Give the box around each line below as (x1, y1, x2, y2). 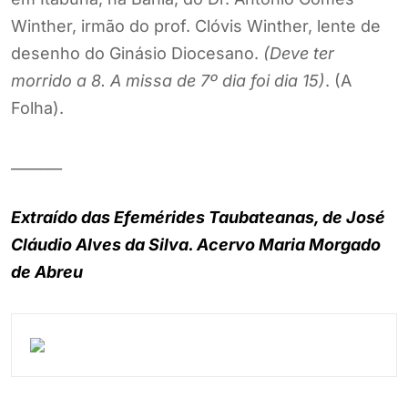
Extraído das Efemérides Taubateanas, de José (11, 207, 385, 227)
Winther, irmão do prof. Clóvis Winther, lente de (11, 15, 381, 36)
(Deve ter (263, 43, 334, 63)
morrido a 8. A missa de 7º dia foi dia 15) (11, 70, 325, 90)
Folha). (11, 97, 64, 117)
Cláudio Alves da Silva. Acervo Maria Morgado (11, 234, 381, 254)
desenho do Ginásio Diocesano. (11, 43, 263, 63)
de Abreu (11, 261, 83, 281)
